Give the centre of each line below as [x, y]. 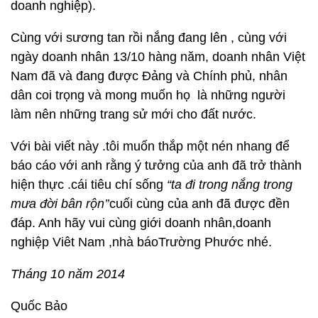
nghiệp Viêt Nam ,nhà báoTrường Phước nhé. [141, 242]
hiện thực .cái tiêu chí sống [89, 185]
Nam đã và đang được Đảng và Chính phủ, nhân [149, 76]
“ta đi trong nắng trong [230, 185]
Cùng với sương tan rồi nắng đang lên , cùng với [149, 38]
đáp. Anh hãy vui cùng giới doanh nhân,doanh [141, 223]
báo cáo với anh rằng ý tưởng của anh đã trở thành [156, 165]
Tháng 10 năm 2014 [68, 274]
